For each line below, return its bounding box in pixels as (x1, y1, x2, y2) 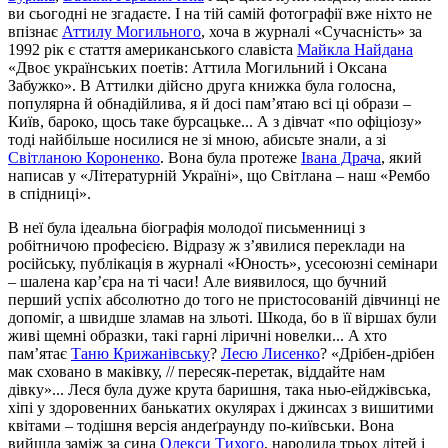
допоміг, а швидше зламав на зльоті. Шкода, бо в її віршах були (8, 308, 437, 326)
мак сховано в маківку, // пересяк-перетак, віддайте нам (8, 362, 385, 380)
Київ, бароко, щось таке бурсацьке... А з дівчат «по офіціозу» (8, 112, 422, 130)
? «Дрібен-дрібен (320, 344, 435, 362)
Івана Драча (301, 148, 381, 166)
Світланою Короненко (8, 148, 160, 166)
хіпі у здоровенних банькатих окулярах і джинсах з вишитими (8, 398, 434, 416)
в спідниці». (8, 184, 91, 202)
